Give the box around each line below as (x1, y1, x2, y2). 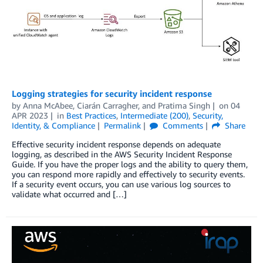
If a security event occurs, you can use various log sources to (12, 179, 231, 190)
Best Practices (66, 110, 116, 121)
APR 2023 (12, 110, 48, 121)
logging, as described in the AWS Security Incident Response (12, 149, 232, 160)
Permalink (103, 120, 141, 131)
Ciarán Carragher (77, 100, 138, 111)
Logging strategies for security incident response (12, 88, 212, 99)
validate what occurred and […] (12, 189, 127, 200)
